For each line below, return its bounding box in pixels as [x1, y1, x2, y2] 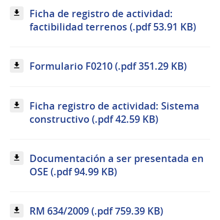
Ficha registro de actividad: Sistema [29, 99, 199, 112]
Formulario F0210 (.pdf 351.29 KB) [29, 59, 187, 73]
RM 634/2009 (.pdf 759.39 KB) [29, 204, 163, 218]
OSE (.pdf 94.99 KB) [29, 165, 117, 178]
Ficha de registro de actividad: [29, 7, 173, 21]
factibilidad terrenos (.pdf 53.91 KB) [29, 20, 196, 34]
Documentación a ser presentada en [29, 151, 204, 165]
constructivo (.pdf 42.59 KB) [29, 112, 158, 126]
